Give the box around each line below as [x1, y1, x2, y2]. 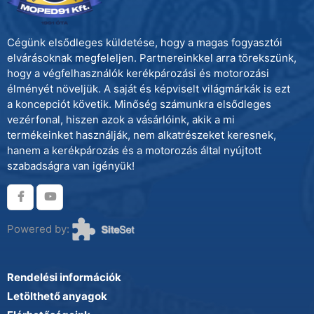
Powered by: [7, 221, 72, 235]
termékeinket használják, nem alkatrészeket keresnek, [7, 128, 276, 142]
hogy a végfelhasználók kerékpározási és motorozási [7, 66, 269, 80]
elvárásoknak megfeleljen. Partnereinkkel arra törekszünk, [7, 50, 296, 64]
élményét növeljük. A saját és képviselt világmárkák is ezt [7, 81, 290, 95]
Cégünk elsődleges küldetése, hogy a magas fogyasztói [7, 35, 282, 49]
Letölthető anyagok [7, 289, 107, 303]
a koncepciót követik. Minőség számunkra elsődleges [7, 97, 271, 111]
